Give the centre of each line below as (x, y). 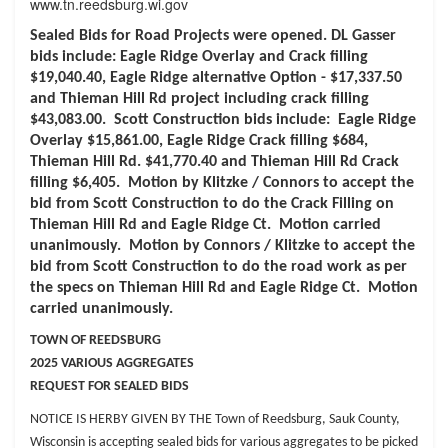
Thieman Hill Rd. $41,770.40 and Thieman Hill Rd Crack (214, 162)
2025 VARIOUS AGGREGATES (112, 363)
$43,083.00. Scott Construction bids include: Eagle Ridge (223, 120)
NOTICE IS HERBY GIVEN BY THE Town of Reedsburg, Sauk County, (215, 419)
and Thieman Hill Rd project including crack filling (199, 99)
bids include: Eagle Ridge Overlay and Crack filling (199, 57)
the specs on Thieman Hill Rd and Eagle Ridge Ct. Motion (224, 288)
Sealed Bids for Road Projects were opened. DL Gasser (213, 36)
